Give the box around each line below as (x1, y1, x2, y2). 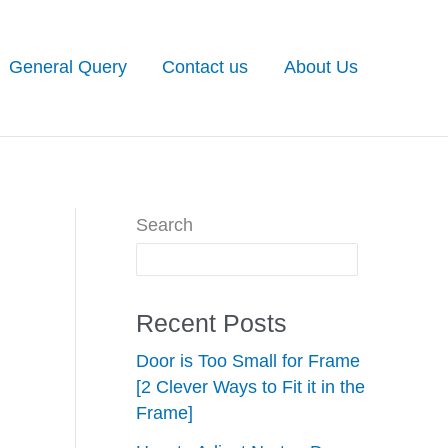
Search (136, 215, 193, 236)
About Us (284, 57, 359, 78)
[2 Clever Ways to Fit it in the (136, 376, 365, 397)
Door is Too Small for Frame (136, 350, 360, 371)
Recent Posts (136, 308, 287, 337)
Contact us (162, 57, 249, 78)
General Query (8, 57, 127, 78)
